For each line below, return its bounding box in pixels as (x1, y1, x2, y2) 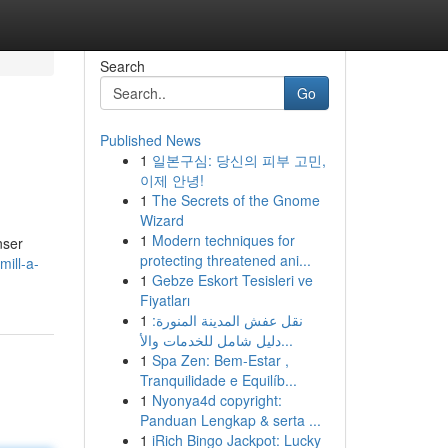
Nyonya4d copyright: (151, 390, 282, 410)
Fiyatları (139, 290, 190, 310)
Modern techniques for (151, 230, 295, 250)
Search (99, 56, 145, 76)
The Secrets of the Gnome (151, 190, 320, 210)
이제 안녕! (139, 170, 204, 190)
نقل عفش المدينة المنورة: (151, 310, 303, 330)
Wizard (139, 210, 184, 230)
